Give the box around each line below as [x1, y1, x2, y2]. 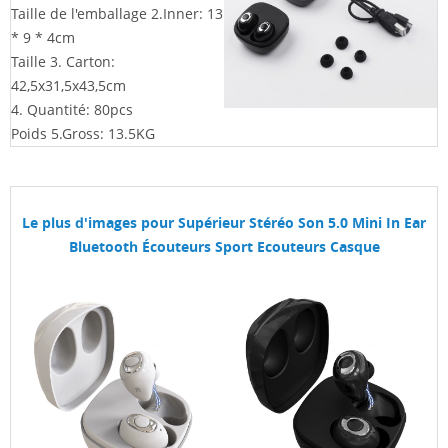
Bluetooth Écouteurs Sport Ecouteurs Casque [68, 236, 380, 256]
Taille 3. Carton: [11, 51, 115, 71]
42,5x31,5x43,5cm [11, 75, 126, 95]
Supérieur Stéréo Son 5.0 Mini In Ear [174, 212, 426, 232]
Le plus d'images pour [22, 212, 174, 232]
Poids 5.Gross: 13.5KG [11, 123, 155, 143]
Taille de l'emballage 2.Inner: [11, 3, 203, 23]
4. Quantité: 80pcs [11, 99, 133, 119]
